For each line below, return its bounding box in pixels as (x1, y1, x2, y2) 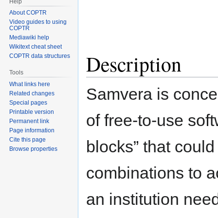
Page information (9, 127, 55, 134)
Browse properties (9, 145, 58, 153)
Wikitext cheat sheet (9, 43, 62, 51)
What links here (9, 81, 51, 88)
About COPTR (9, 9, 47, 17)
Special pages (9, 99, 48, 107)
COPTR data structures (9, 53, 71, 60)
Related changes (9, 90, 55, 97)
